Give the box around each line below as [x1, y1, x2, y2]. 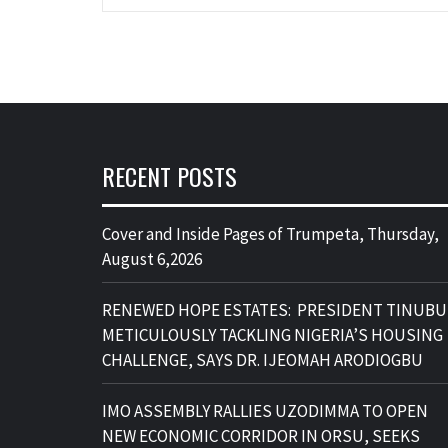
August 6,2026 [102, 248, 202, 270]
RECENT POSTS [102, 158, 237, 194]
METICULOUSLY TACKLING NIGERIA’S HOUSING [102, 324, 443, 346]
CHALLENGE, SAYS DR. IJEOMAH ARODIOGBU [102, 349, 423, 371]
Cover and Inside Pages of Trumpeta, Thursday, [102, 223, 439, 245]
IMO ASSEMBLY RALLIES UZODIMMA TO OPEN [102, 400, 428, 422]
